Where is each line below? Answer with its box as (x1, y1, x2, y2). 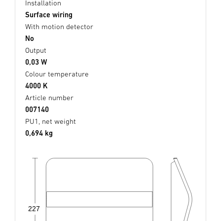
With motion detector (25, 22, 93, 31)
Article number (25, 93, 74, 102)
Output (25, 45, 46, 54)
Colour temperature (25, 69, 89, 78)
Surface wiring (25, 10, 73, 19)
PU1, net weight (25, 116, 76, 125)
